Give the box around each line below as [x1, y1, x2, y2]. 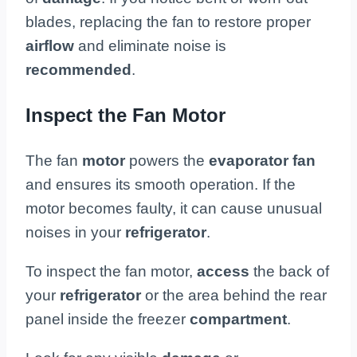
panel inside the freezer [25, 310, 190, 328]
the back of [253, 262, 329, 280]
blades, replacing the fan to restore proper [25, 13, 311, 30]
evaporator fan [209, 151, 316, 169]
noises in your [25, 223, 125, 241]
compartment [190, 310, 287, 328]
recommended [25, 61, 131, 78]
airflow [25, 37, 78, 54]
